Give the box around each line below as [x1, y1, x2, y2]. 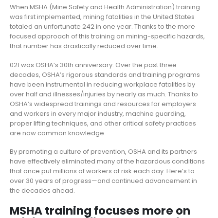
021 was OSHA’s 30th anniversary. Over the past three [10, 60, 177, 70]
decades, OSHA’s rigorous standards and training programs [10, 70, 200, 79]
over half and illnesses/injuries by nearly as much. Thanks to [10, 89, 198, 99]
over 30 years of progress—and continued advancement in [10, 176, 197, 186]
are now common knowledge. [10, 128, 106, 138]
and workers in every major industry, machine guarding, [10, 109, 186, 118]
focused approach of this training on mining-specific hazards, [10, 32, 205, 41]
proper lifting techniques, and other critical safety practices [10, 118, 196, 128]
